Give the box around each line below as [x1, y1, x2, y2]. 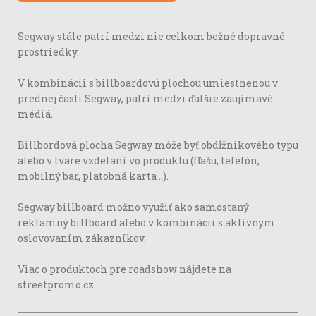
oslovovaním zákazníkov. [18, 231, 146, 245]
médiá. [18, 107, 53, 121]
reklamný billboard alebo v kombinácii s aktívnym [18, 215, 275, 229]
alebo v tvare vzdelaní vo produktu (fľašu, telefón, [18, 153, 260, 167]
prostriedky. [18, 44, 79, 59]
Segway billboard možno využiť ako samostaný [18, 200, 249, 214]
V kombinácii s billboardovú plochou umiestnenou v [18, 75, 278, 90]
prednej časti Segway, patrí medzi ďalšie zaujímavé [18, 91, 273, 105]
